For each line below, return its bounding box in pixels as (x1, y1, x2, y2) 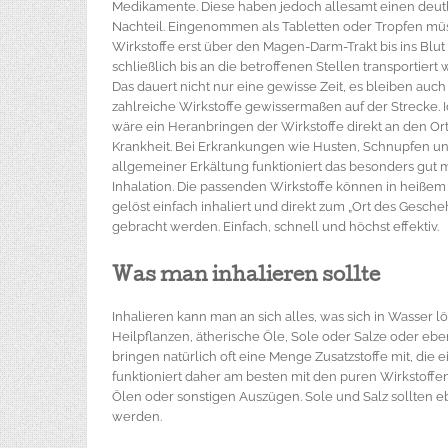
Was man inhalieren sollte (112, 267, 380, 287)
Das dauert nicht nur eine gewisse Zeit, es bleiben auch (112, 79, 446, 94)
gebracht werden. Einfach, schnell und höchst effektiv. (112, 219, 439, 234)
